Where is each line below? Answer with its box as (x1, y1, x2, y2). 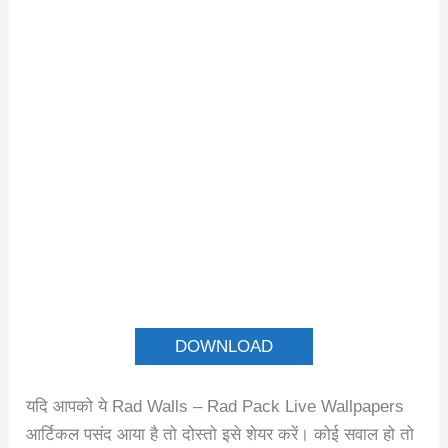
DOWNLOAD (175, 337, 273, 357)
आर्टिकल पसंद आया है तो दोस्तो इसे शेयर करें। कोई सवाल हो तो (26, 425, 415, 445)
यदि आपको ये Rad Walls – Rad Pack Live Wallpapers (26, 397, 405, 417)
